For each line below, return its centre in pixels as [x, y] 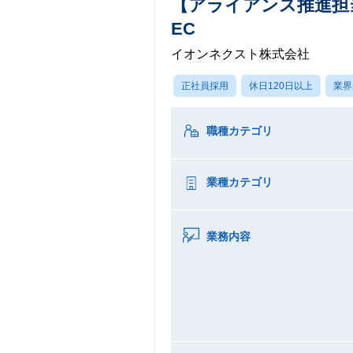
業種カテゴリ [240, 182]
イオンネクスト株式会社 [240, 54]
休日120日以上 [281, 86]
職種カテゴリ [240, 131]
